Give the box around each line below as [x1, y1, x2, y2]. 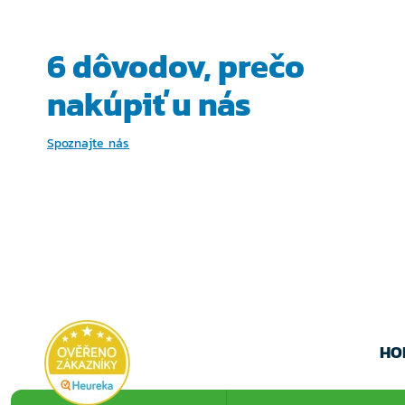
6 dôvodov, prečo [47, 42, 305, 90]
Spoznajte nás [47, 134, 129, 153]
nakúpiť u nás [47, 80, 251, 128]
